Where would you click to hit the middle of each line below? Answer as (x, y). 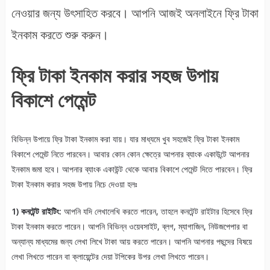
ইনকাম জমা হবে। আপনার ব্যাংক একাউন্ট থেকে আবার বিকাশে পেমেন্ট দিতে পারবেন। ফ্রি (132, 169)
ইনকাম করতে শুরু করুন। (60, 35)
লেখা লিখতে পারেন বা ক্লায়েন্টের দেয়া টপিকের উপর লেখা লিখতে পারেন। (110, 256)
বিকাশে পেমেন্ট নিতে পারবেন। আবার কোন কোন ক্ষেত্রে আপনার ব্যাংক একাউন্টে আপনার (130, 154)
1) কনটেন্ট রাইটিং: (36, 211)
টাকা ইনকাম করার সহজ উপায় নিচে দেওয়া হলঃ (74, 184)
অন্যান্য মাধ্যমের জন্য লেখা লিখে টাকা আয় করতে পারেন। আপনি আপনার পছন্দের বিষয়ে (131, 241)
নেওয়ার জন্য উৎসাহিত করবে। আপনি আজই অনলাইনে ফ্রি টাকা (135, 14)
